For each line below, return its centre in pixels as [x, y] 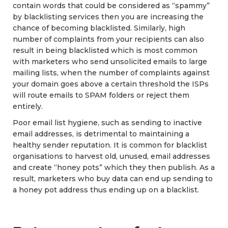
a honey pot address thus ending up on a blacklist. [106, 190]
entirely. [28, 106]
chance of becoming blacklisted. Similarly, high [99, 28]
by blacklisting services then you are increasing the [108, 17]
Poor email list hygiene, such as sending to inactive [107, 122]
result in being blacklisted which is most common [105, 50]
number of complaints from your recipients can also [108, 39]
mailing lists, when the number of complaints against [111, 73]
